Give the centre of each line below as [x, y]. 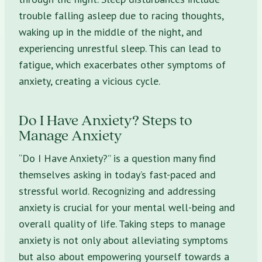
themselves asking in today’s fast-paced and [117, 174]
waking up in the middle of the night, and [111, 32]
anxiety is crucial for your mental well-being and [127, 207]
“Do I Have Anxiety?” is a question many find [117, 158]
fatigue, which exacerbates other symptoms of [122, 64]
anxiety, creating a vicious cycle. [89, 81]
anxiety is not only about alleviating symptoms [123, 240]
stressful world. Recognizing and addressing [117, 191]
